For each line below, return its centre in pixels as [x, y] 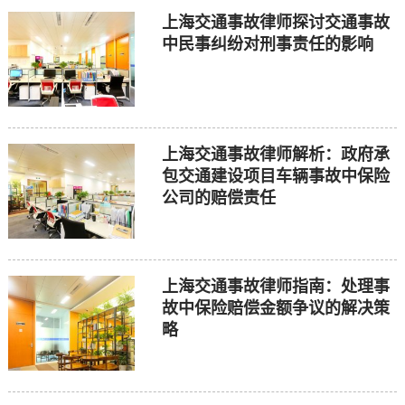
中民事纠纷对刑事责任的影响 [267, 44]
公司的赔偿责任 [218, 198]
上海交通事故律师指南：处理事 [275, 287]
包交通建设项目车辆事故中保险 [275, 176]
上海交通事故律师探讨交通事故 [275, 22]
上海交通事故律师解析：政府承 [275, 154]
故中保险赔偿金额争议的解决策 [275, 309]
